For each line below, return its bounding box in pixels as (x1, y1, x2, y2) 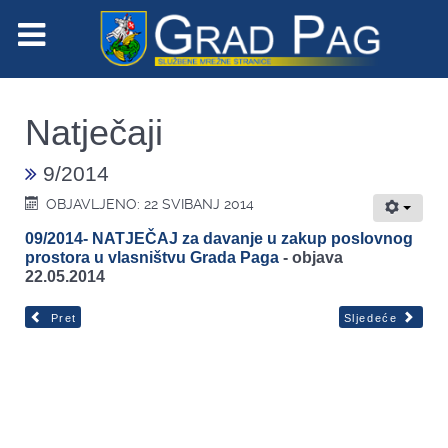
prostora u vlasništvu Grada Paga (25, 248, 279, 266)
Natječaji (25, 111, 163, 153)
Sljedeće (343, 312, 398, 324)
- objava (279, 248, 343, 266)
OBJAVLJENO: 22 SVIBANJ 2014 (46, 195, 255, 212)
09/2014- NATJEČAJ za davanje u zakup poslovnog (25, 229, 413, 247)
